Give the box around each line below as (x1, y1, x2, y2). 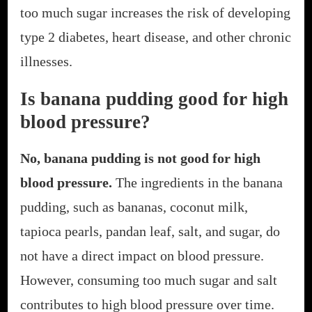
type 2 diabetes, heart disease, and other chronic (20, 29, 291, 45)
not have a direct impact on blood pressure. (20, 247, 264, 263)
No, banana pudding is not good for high (20, 150, 260, 166)
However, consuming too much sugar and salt (20, 272, 277, 288)
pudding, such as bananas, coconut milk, (20, 198, 248, 214)
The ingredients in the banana (112, 174, 283, 190)
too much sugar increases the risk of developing (20, 5, 290, 21)
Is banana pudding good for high (20, 88, 288, 110)
